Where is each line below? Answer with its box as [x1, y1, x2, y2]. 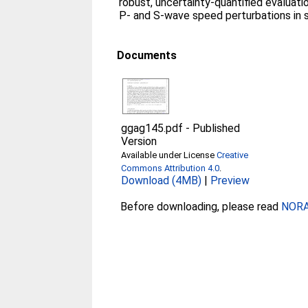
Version [121, 135, 157, 148]
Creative [217, 150, 249, 160]
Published [192, 122, 241, 135]
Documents [117, 49, 177, 62]
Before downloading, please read [120, 200, 282, 213]
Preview [210, 174, 250, 187]
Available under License [121, 150, 217, 160]
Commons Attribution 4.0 [121, 163, 220, 173]
